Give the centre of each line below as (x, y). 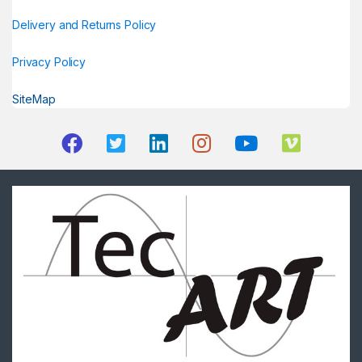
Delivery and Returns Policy (84, 25)
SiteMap (34, 99)
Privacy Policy (49, 62)
